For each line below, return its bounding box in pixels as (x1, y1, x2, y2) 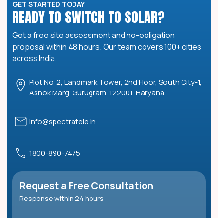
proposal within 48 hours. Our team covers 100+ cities (12, 41, 201, 53)
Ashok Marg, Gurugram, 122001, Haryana (29, 88, 164, 98)
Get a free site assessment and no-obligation (12, 30, 175, 41)
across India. (12, 53, 57, 64)
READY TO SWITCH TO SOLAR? (12, 7, 164, 28)
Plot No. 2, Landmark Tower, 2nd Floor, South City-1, (29, 77, 202, 88)
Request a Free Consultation (19, 179, 153, 193)
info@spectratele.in (29, 116, 96, 127)
